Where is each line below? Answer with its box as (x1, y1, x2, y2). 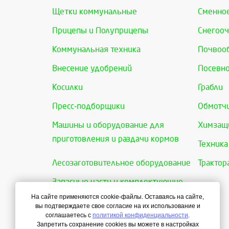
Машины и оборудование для (52, 121, 164, 130)
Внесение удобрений (52, 64, 132, 73)
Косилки (52, 83, 83, 92)
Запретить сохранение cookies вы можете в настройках (36, 221, 199, 228)
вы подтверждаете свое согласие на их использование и (35, 202, 200, 210)
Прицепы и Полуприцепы (52, 26, 148, 35)
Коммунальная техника (52, 45, 141, 54)
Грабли (198, 83, 223, 92)
